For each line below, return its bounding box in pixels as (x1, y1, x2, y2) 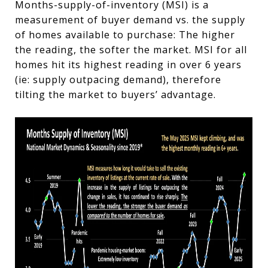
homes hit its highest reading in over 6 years (15, 58, 242, 71)
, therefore (166, 73, 221, 86)
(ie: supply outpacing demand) (15, 73, 166, 86)
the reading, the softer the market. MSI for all (15, 43, 247, 56)
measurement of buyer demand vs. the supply (15, 13, 245, 26)
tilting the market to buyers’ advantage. (15, 88, 219, 101)
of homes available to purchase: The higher (15, 28, 235, 41)
